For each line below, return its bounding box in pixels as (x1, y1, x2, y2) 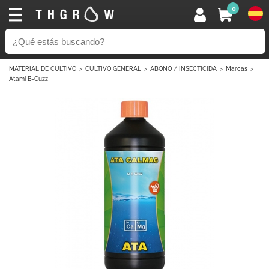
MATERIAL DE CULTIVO (9, 65, 76, 72)
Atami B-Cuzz (9, 76, 48, 82)
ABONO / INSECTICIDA (150, 65, 217, 72)
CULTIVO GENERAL (85, 65, 141, 72)
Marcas (226, 65, 247, 72)
